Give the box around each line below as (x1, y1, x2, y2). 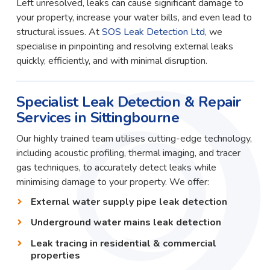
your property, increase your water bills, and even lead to (16, 10, 252, 24)
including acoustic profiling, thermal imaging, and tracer (16, 146, 240, 160)
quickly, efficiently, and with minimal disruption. (16, 54, 207, 67)
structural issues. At (16, 25, 102, 39)
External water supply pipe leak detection (30, 195, 227, 209)
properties (30, 248, 80, 262)
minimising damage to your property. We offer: (16, 175, 209, 189)
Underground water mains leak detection (30, 216, 221, 230)
